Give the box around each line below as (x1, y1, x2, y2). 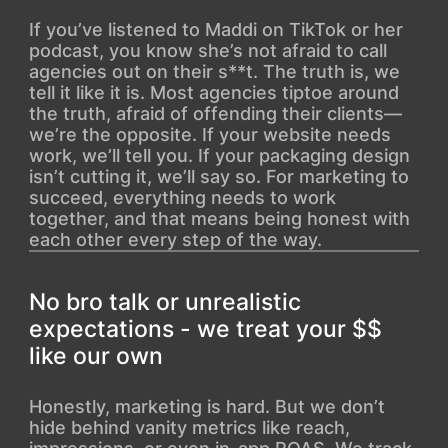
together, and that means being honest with (28, 207, 410, 229)
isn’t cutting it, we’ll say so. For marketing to (28, 165, 409, 187)
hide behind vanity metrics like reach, (28, 416, 350, 438)
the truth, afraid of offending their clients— (28, 102, 402, 124)
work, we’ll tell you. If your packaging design (28, 144, 410, 166)
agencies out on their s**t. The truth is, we (28, 60, 400, 82)
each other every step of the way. (28, 228, 322, 250)
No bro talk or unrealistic (28, 286, 301, 316)
